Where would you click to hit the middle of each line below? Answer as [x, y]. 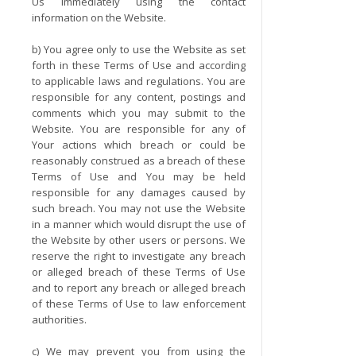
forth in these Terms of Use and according [139, 65]
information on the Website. [99, 17]
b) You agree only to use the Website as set [139, 49]
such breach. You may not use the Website [139, 208]
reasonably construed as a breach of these [139, 161]
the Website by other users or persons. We [139, 240]
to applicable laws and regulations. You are [139, 81]
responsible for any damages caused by [139, 192]
